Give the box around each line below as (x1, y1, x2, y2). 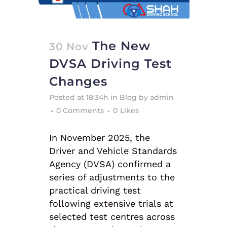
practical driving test (49, 185, 141, 196)
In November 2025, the (49, 132, 150, 143)
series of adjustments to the (49, 172, 175, 183)
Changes (49, 74, 107, 89)
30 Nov (49, 41, 89, 53)
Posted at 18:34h (49, 93, 108, 102)
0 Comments (56, 106, 104, 116)
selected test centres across (49, 211, 175, 222)
